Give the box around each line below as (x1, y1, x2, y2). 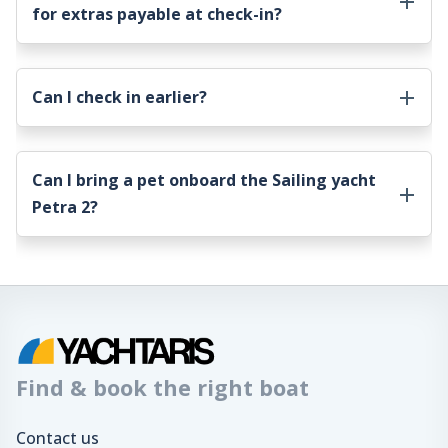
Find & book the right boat (16, 373, 309, 403)
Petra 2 (32, 195, 90, 218)
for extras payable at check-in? (32, 2, 282, 25)
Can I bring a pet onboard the (32, 168, 272, 191)
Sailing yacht (272, 168, 376, 191)
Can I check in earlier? (32, 85, 207, 108)
